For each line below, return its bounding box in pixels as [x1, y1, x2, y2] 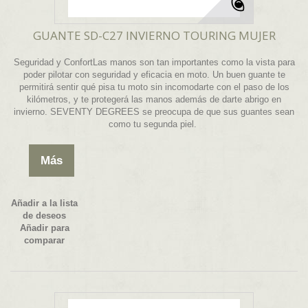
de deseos [23, 210, 67, 221]
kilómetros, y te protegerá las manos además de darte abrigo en [27, 94, 281, 105]
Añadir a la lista [11, 198, 78, 209]
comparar [24, 235, 65, 246]
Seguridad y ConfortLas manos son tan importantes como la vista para [13, 57, 295, 68]
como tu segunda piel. [109, 119, 199, 130]
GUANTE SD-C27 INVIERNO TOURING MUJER [32, 27, 276, 44]
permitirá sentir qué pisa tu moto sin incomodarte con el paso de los [19, 82, 289, 93]
